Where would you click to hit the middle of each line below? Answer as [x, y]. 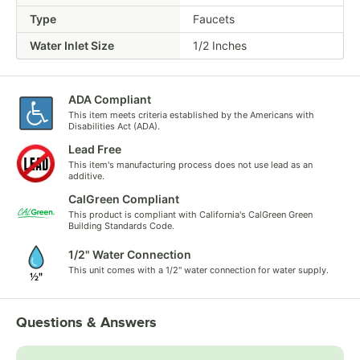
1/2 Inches [220, 45]
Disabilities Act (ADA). [114, 126]
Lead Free [95, 149]
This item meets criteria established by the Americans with [191, 115]
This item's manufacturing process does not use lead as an [190, 164]
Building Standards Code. [121, 225]
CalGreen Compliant [124, 198]
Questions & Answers [86, 322]
